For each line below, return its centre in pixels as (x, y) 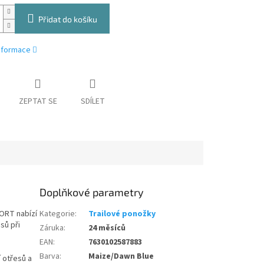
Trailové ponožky (122, 214)
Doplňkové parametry (92, 192)
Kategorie (57, 214)
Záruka (52, 228)
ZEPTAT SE (38, 102)
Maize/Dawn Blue (121, 257)
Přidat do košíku (67, 19)
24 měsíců (107, 228)
